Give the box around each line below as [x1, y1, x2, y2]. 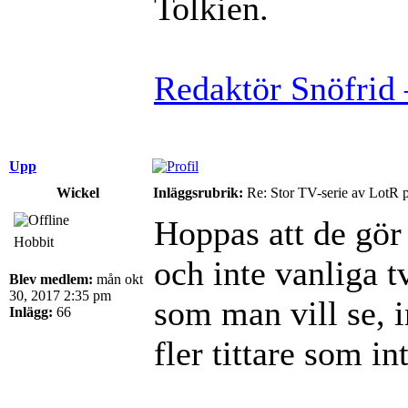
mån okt [93, 270, 143, 287]
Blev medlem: [9, 270, 93, 287]
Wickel [56, 184, 99, 200]
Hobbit [14, 233, 54, 250]
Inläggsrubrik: [153, 184, 243, 200]
